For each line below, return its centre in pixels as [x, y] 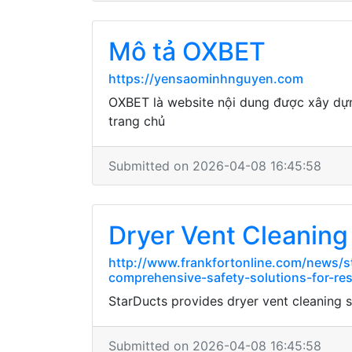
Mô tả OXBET [187, 51]
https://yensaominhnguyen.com [206, 79]
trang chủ [137, 121]
